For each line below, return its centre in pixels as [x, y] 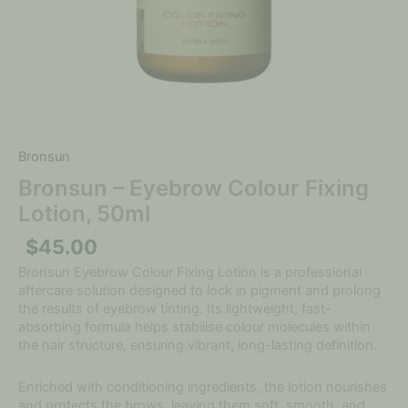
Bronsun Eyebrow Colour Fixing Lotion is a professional [190, 273]
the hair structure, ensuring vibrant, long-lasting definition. [198, 346]
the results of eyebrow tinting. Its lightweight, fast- [175, 309]
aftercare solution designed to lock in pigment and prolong [199, 291]
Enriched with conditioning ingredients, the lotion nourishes [203, 387]
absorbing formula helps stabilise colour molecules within [194, 327]
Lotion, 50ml [84, 214]
